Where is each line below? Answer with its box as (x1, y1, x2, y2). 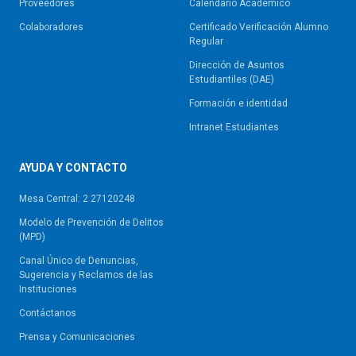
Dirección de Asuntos (189, 60, 284, 72)
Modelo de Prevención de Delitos (19, 217, 164, 229)
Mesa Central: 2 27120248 (19, 193, 135, 205)
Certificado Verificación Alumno (189, 21, 328, 33)
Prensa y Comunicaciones (19, 331, 135, 343)
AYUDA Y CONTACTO (19, 161, 127, 175)
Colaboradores (19, 21, 83, 33)
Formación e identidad (189, 98, 288, 110)
